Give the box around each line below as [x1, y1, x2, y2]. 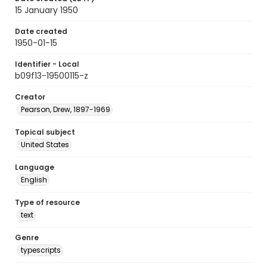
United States [21, 139, 69, 150]
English [21, 175, 47, 185]
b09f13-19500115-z [15, 70, 88, 82]
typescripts [21, 245, 61, 255]
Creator [15, 92, 45, 102]
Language [15, 162, 54, 172]
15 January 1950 [15, 4, 78, 16]
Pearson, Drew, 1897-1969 [21, 104, 110, 114]
